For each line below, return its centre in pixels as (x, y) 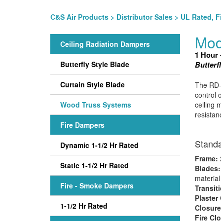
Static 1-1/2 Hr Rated (94, 165)
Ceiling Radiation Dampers (105, 44)
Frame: (206, 158)
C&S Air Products (79, 17)
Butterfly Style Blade (95, 64)
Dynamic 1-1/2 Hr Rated (99, 145)
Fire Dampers (82, 125)
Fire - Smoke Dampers (97, 185)
